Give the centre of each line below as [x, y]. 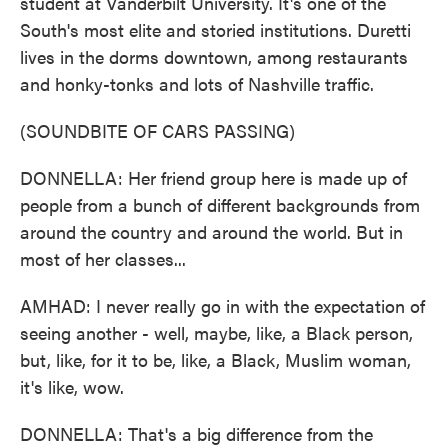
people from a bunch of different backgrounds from [220, 204]
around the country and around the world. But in [211, 231]
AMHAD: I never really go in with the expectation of [222, 305]
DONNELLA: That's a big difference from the [196, 433]
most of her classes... [103, 258]
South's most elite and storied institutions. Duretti [215, 29]
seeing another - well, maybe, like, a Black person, [216, 332]
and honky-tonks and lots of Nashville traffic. [197, 83]
